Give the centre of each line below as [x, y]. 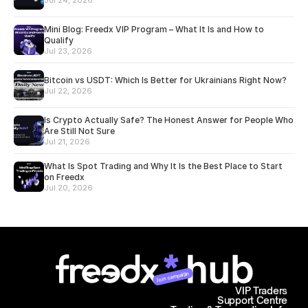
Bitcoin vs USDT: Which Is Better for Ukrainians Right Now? [165, 80]
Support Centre [252, 300]
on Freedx [64, 177]
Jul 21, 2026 [67, 142]
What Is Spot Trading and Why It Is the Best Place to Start [163, 166]
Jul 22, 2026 [68, 91]
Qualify [59, 40]
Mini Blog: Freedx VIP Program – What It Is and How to [154, 29]
